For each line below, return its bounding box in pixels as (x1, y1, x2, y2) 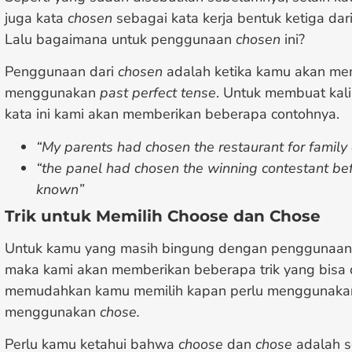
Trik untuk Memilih (5, 206, 167, 225)
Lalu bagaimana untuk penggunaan (5, 30, 236, 49)
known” (36, 179, 84, 199)
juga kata (5, 9, 68, 28)
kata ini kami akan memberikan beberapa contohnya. (5, 104, 339, 124)
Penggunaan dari (5, 62, 118, 82)
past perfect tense (100, 83, 216, 103)
